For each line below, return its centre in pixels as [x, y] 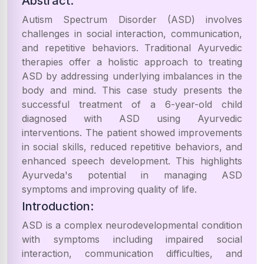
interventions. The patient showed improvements [132, 133]
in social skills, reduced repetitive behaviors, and [132, 147]
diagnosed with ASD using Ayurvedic [132, 118]
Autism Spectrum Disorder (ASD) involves [132, 19]
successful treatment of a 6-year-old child [132, 104]
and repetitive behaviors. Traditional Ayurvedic [132, 48]
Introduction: [58, 206]
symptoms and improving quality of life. [109, 189]
